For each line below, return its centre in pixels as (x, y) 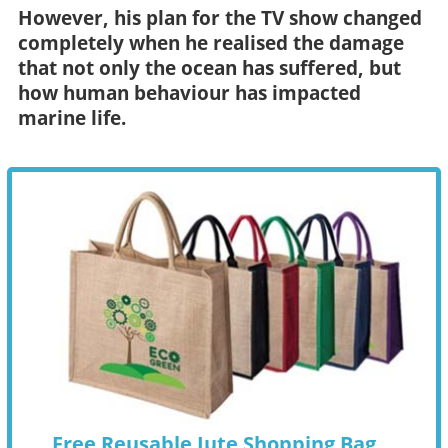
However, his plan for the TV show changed (219, 17)
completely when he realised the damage (210, 42)
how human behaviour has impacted (189, 92)
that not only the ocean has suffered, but (209, 67)
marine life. (71, 117)
